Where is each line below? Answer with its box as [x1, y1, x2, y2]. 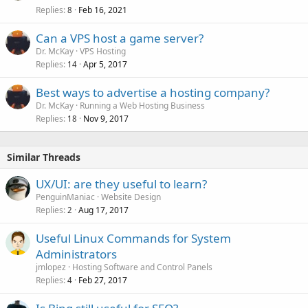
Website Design [101, 190, 161, 203]
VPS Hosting [80, 45, 126, 57]
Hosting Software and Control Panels [72, 261, 212, 273]
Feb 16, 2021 [78, 3, 127, 16]
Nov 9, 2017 [83, 112, 129, 124]
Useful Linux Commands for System [36, 230, 231, 246]
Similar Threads [7, 150, 80, 164]
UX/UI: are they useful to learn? [36, 175, 207, 192]
